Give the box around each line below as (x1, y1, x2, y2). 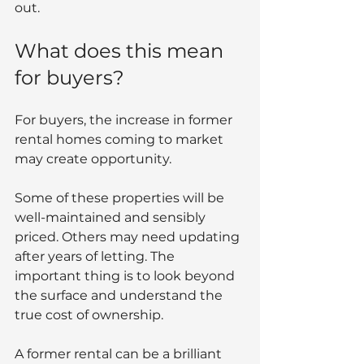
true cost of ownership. (15, 306, 163, 323)
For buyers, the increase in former (15, 111, 236, 128)
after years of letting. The (15, 248, 178, 264)
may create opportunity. (15, 150, 171, 167)
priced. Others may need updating (15, 228, 243, 245)
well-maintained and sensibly (15, 209, 209, 225)
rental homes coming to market (15, 131, 227, 147)
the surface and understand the (15, 287, 226, 303)
